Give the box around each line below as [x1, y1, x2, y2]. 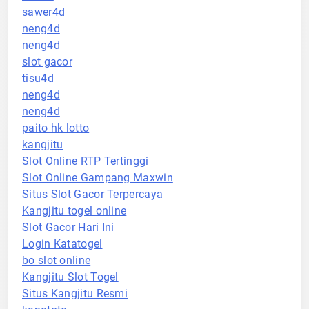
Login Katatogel [22, 237, 103, 250]
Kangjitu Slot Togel [22, 270, 119, 283]
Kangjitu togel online [22, 204, 127, 217]
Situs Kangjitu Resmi [22, 287, 128, 300]
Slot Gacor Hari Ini [22, 221, 114, 234]
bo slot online [22, 254, 91, 267]
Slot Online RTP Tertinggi [22, 154, 149, 168]
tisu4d [22, 72, 54, 85]
